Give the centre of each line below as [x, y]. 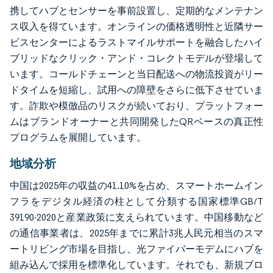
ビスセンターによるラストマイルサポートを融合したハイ [136, 42]
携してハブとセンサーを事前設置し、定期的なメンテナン [136, 10]
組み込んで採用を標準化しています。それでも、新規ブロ [136, 264]
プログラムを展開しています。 [78, 137]
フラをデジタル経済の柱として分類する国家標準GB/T [136, 201]
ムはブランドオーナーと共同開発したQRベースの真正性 [136, 121]
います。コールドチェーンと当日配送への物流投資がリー [136, 74]
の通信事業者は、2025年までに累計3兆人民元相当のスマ [136, 233]
